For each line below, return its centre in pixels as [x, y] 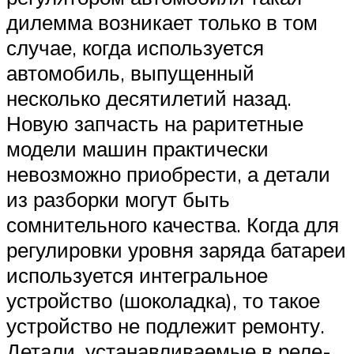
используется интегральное [137, 275]
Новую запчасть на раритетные [155, 123]
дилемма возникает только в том [162, 22]
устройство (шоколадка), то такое [163, 300]
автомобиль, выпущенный [130, 72]
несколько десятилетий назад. [149, 98]
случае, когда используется [135, 47]
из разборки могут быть [118, 199]
